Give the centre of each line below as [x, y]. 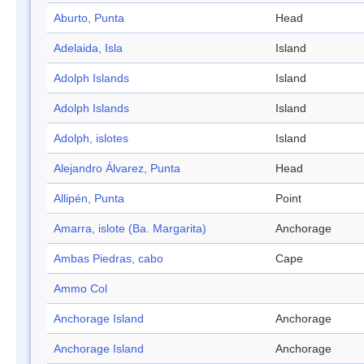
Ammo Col [80, 289]
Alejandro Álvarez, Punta [117, 169]
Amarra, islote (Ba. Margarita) [130, 229]
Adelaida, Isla [88, 48]
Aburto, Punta [89, 18]
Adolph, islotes [91, 139]
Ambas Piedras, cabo [108, 259]
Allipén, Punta [89, 199]
